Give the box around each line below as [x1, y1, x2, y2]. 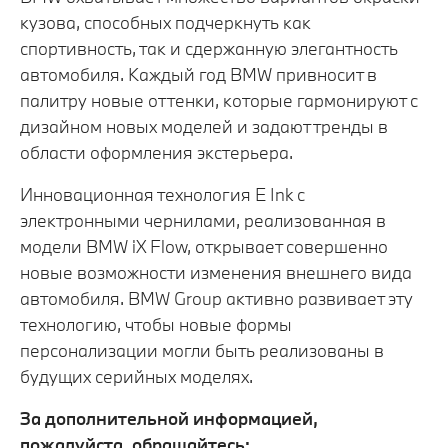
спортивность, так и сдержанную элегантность [20, 37, 398, 61]
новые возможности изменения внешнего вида [20, 261, 412, 285]
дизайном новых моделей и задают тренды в [20, 115, 388, 139]
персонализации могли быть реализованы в [20, 339, 384, 363]
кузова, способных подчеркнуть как [20, 11, 311, 35]
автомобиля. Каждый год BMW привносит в [20, 63, 377, 87]
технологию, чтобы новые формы [20, 313, 292, 337]
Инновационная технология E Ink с [20, 183, 305, 207]
